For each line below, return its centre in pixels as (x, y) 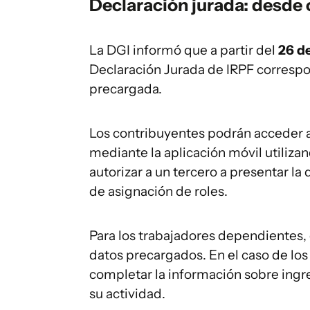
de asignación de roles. (158, 191)
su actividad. (127, 294)
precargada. (126, 89)
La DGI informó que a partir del (184, 50)
